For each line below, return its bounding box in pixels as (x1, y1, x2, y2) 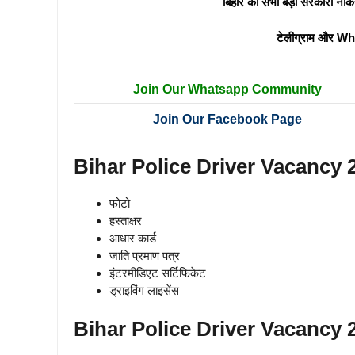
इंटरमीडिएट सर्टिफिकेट (109, 265, 206, 280)
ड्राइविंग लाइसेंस (109, 283, 179, 297)
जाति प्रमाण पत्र (109, 248, 180, 262)
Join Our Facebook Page (152, 113, 302, 127)
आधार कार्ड (109, 231, 156, 245)
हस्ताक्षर (109, 213, 142, 227)
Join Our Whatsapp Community (132, 82, 322, 97)
